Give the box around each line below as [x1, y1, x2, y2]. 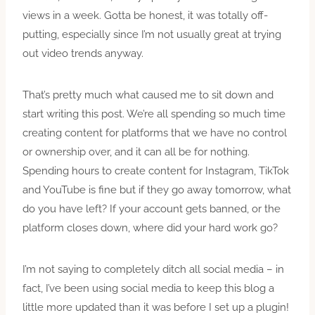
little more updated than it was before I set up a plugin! [22, 300, 289, 314]
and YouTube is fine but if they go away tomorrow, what [22, 183, 291, 196]
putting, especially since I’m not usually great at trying [22, 27, 281, 41]
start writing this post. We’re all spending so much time [22, 107, 285, 120]
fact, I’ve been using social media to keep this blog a [22, 281, 274, 295]
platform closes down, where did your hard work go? [22, 221, 281, 234]
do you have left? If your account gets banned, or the [22, 202, 281, 215]
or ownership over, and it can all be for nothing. [22, 145, 250, 158]
